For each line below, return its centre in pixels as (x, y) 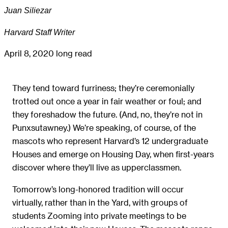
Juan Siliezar (28, 10)
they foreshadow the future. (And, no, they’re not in (107, 115)
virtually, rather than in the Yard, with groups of (100, 202)
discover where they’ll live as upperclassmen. (97, 167)
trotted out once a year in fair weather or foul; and (107, 101)
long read (74, 53)
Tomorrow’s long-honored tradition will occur (98, 189)
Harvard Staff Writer (39, 32)
